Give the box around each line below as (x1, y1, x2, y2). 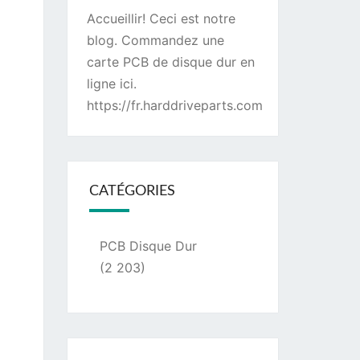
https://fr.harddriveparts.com (86, 97, 263, 113)
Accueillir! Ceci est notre (86, 10, 235, 27)
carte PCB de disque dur (86, 54, 236, 70)
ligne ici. (86, 76, 137, 92)
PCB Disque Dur (99, 238, 197, 254)
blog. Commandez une (86, 32, 224, 48)
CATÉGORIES (88, 184, 175, 198)
